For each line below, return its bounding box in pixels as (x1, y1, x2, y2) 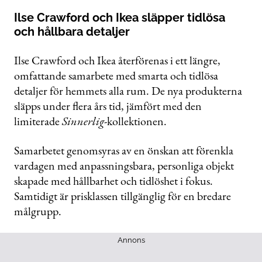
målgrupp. (14, 204, 61, 219)
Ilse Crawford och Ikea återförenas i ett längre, (14, 53, 220, 68)
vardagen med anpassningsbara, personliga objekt (14, 158, 234, 174)
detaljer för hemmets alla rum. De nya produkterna (14, 83, 242, 99)
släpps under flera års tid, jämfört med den (14, 98, 202, 114)
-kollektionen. (104, 113, 167, 129)
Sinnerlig (62, 113, 104, 129)
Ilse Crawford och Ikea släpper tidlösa (14, 11, 225, 25)
